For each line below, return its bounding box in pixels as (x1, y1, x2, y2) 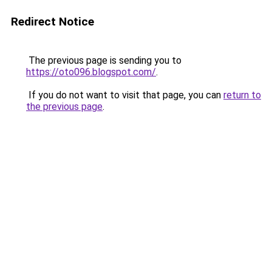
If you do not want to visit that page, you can (26, 89, 223, 101)
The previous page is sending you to (26, 55, 182, 66)
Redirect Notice (11, 15, 94, 29)
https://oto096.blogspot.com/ (26, 66, 156, 78)
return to (223, 89, 261, 101)
